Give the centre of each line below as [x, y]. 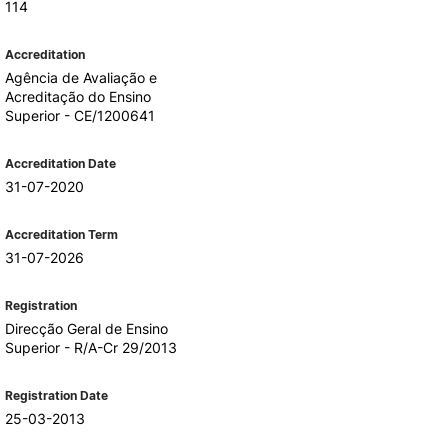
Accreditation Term [61, 234]
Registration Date [56, 395]
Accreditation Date [60, 163]
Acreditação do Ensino [77, 96]
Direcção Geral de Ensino [86, 328]
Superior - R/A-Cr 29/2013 [90, 347]
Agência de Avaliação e [80, 77]
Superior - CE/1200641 [79, 115]
